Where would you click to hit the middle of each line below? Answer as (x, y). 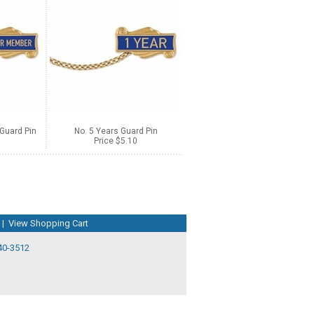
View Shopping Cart (48, 223)
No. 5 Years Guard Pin (116, 131)
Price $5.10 (116, 141)
